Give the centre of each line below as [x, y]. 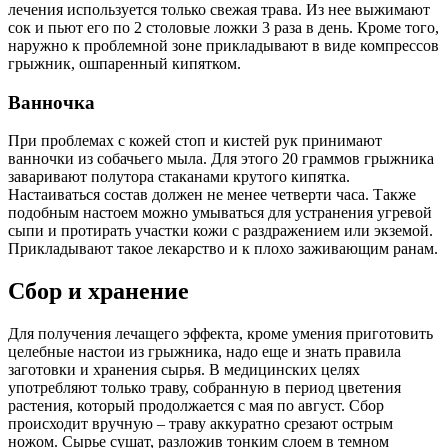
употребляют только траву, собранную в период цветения [204, 388]
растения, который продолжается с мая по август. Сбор [196, 406]
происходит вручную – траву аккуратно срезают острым [200, 424]
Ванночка [51, 102]
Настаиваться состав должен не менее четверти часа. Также [212, 195]
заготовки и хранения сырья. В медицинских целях [184, 370]
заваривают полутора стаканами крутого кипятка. [179, 177]
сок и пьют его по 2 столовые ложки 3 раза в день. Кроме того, [223, 27]
